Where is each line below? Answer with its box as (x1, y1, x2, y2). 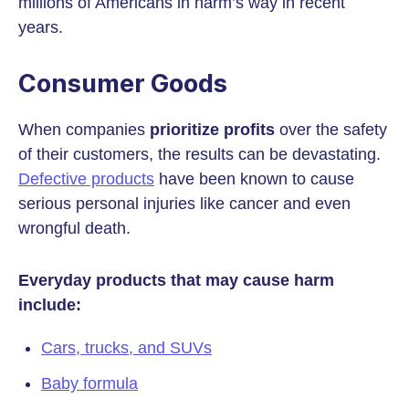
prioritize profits (150, 121, 275, 139)
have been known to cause (154, 170, 354, 188)
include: (18, 296, 81, 314)
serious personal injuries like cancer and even (18, 194, 351, 213)
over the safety (275, 121, 387, 139)
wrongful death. (18, 219, 131, 237)
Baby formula (41, 374, 138, 393)
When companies (18, 121, 150, 139)
